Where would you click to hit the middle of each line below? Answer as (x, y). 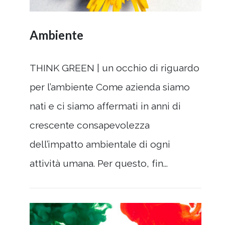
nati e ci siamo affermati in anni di (105, 106)
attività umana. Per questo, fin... (99, 163)
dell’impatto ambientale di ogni (100, 144)
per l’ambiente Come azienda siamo (110, 87)
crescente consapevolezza (90, 125)
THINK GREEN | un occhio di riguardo (115, 68)
